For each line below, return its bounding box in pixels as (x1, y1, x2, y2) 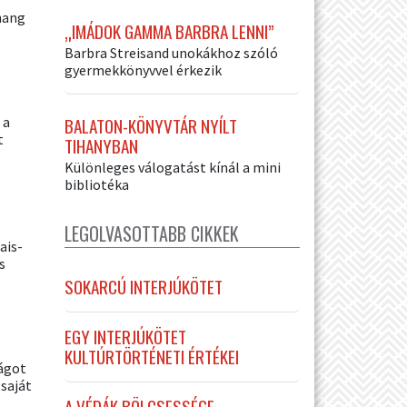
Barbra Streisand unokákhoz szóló (65, 43, 278, 62)
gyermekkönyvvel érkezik (65, 60, 222, 79)
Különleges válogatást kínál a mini (65, 157, 281, 176)
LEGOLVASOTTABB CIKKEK (65, 219, 239, 247)
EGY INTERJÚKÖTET (65, 323, 186, 350)
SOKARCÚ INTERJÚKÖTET (65, 273, 223, 300)
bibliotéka (65, 174, 129, 194)
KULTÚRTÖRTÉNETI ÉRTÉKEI (65, 342, 239, 370)
